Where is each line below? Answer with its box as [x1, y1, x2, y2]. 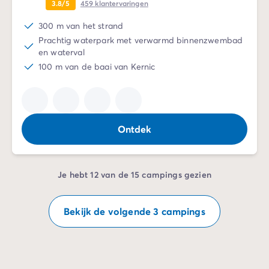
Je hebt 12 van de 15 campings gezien [58, 169, 211, 180]
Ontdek [117, 122, 152, 135]
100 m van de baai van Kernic [38, 61, 156, 72]
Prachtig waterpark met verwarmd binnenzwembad [38, 34, 243, 46]
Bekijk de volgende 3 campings [64, 205, 205, 217]
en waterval [38, 46, 85, 58]
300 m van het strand [38, 20, 124, 31]
